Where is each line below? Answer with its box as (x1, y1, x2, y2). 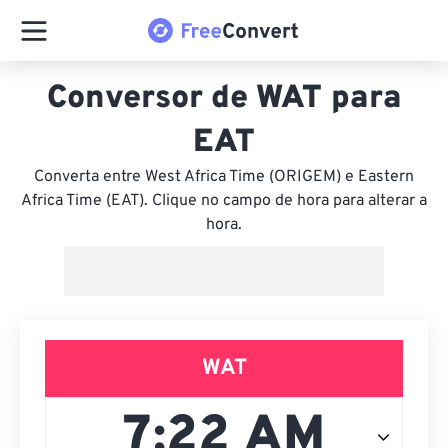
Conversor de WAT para (46, 79, 402, 119)
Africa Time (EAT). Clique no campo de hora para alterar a (21, 191, 427, 211)
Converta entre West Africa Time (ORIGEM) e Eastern (34, 167, 414, 187)
